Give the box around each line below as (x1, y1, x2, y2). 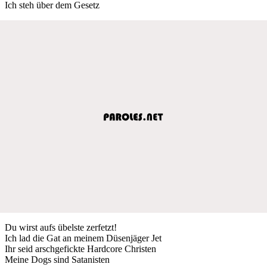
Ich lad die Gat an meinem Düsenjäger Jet (5, 232, 162, 243)
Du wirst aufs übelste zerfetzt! (5, 222, 117, 232)
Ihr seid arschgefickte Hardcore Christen (5, 243, 156, 254)
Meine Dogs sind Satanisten (5, 254, 110, 265)
